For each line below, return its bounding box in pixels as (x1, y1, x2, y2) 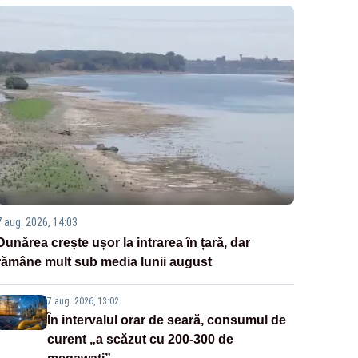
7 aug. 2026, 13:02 (46, 296, 119, 308)
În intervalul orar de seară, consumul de (46, 313, 286, 328)
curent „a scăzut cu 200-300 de (46, 332, 233, 347)
